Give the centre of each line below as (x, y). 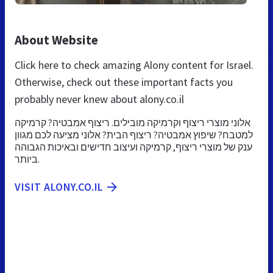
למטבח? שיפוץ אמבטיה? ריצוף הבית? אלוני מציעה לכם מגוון (134, 134)
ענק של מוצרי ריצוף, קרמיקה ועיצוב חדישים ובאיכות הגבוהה (133, 147)
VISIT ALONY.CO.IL (59, 186)
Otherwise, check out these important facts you (124, 82)
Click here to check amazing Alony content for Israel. (134, 65)
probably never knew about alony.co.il (99, 99)
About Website (56, 40)
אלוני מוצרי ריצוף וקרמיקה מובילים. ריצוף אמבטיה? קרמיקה (133, 122)
